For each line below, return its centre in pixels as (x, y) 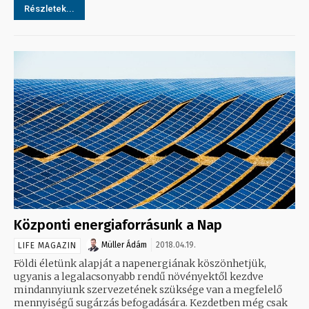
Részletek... (49, 9)
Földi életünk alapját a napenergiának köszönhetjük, (140, 263)
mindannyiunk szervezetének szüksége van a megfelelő (148, 289)
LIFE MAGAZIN (47, 245)
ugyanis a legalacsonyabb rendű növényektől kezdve (139, 276)
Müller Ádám (124, 245)
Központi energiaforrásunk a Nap (118, 225)
